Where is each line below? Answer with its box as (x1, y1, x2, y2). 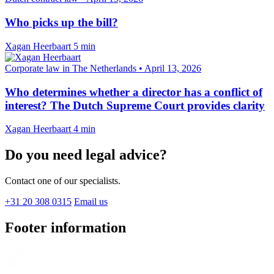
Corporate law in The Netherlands (5, 62, 136, 73)
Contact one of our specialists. (5, 176, 120, 187)
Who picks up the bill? (5, 16, 118, 29)
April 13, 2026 (144, 62, 201, 73)
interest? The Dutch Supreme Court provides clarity (5, 98, 265, 112)
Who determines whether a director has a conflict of (5, 85, 262, 98)
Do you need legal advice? (5, 147, 167, 163)
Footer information (5, 220, 126, 236)
